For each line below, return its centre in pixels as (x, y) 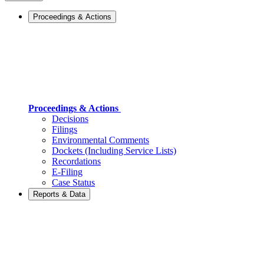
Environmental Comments (100, 140)
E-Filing (67, 172)
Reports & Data (59, 194)
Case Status (73, 182)
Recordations (76, 161)
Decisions (70, 119)
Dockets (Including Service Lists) (114, 151)
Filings (65, 129)
